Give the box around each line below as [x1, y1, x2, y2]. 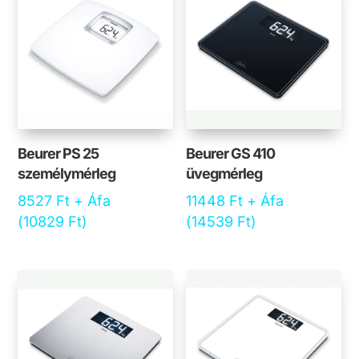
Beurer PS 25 [18, 145, 99, 163]
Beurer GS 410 [186, 145, 276, 163]
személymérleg [18, 165, 116, 183]
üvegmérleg [186, 165, 263, 183]
